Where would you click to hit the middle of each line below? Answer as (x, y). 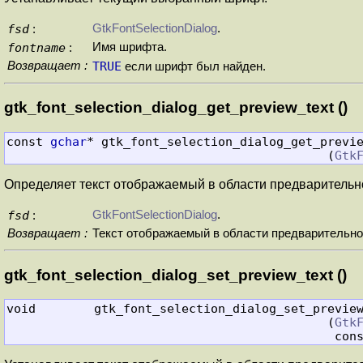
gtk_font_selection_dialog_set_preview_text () (175, 275)
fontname (36, 47)
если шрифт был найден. (194, 66)
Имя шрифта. (130, 47)
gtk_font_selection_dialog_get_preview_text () (176, 108)
